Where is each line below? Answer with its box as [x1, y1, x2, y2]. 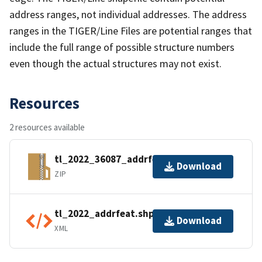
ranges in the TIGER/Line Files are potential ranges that [9, 23, 252, 37]
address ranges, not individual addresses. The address [9, 7, 247, 21]
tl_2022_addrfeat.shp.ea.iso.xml [54, 207, 204, 220]
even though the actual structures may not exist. [9, 56, 222, 70]
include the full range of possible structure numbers [9, 40, 235, 54]
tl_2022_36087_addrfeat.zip [54, 153, 184, 166]
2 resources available [9, 121, 85, 133]
